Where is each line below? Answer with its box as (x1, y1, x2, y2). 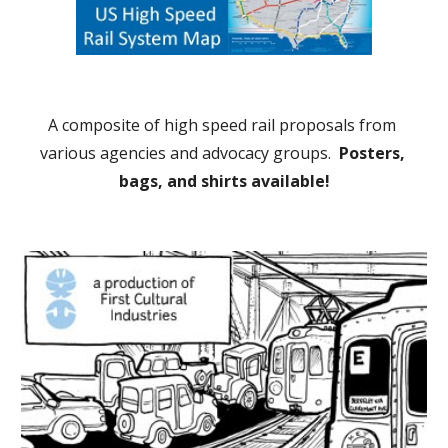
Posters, (338, 142, 405, 164)
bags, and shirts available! (118, 170, 330, 192)
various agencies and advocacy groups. (39, 142, 339, 164)
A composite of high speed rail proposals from (48, 114, 396, 136)
